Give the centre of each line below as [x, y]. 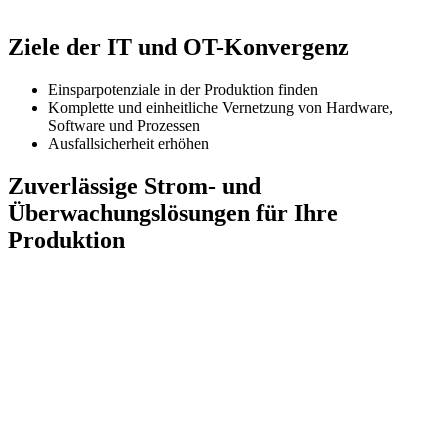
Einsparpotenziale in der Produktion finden [183, 89]
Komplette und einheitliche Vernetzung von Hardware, [220, 107]
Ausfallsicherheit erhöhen [128, 143]
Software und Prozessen [124, 125]
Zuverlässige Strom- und [134, 185]
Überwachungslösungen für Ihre [173, 212]
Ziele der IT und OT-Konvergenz [178, 46]
